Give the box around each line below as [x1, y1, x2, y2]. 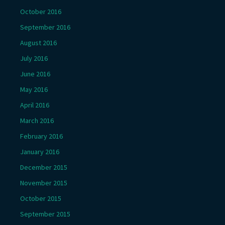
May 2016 [20, 84, 48, 94]
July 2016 [20, 53, 48, 63]
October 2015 [20, 193, 61, 203]
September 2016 [20, 22, 70, 32]
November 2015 [20, 178, 67, 187]
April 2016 [20, 100, 49, 109]
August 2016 [20, 38, 57, 47]
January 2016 [20, 147, 59, 156]
